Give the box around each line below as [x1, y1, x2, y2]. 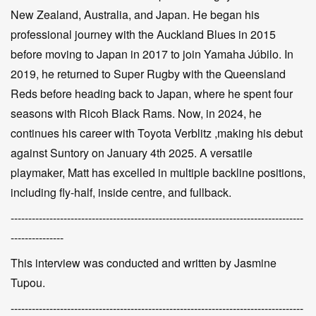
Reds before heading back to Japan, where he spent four [11, 85, 293, 102]
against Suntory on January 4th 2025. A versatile [11, 145, 253, 161]
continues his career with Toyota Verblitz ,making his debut [11, 125, 303, 141]
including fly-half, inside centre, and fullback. [11, 184, 231, 200]
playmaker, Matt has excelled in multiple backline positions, [11, 164, 305, 181]
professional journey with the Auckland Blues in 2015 [11, 26, 276, 42]
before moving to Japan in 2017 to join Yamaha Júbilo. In [11, 46, 293, 62]
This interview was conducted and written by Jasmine [11, 255, 276, 271]
